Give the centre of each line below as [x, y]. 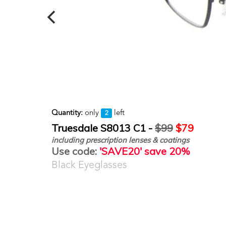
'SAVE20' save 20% [143, 151]
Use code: [74, 151]
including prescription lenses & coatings [120, 140]
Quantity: [67, 113]
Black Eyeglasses [89, 165]
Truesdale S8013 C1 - [103, 128]
